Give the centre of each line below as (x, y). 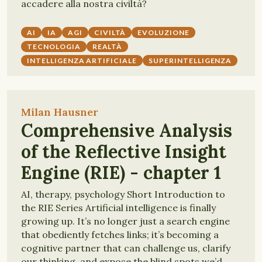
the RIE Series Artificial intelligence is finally (118, 208)
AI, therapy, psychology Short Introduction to (123, 194)
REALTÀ (107, 46)
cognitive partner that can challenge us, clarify (126, 248)
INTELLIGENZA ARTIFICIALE (82, 61)
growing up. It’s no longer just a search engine (125, 221)
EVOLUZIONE (164, 32)
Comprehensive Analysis (127, 130)
